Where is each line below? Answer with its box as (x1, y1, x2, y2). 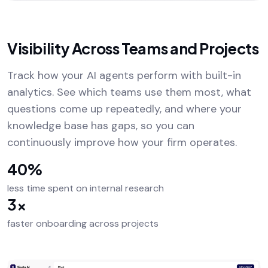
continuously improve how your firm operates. (7, 135, 237, 150)
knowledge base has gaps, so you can (7, 118, 194, 133)
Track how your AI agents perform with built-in (7, 68, 241, 83)
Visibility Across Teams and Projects (7, 39, 259, 59)
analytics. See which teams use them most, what (7, 85, 251, 100)
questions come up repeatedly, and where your (7, 102, 242, 117)
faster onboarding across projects (7, 217, 159, 230)
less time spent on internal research (7, 182, 164, 195)
